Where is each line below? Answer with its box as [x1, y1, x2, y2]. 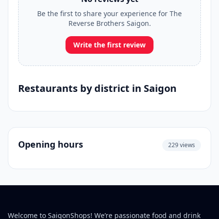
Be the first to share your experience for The [37, 9, 182, 18]
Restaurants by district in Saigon [18, 82, 176, 95]
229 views [168, 141, 195, 149]
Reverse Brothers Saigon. [68, 19, 151, 28]
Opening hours [18, 138, 83, 150]
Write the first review [73, 40, 146, 49]
